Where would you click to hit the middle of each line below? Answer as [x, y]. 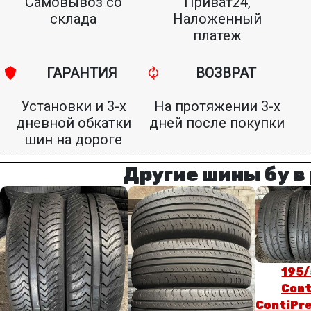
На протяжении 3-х [217, 107]
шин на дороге [74, 140]
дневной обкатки [74, 123]
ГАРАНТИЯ [82, 73]
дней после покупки [217, 123]
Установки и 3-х [74, 107]
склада [74, 19]
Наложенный [217, 19]
